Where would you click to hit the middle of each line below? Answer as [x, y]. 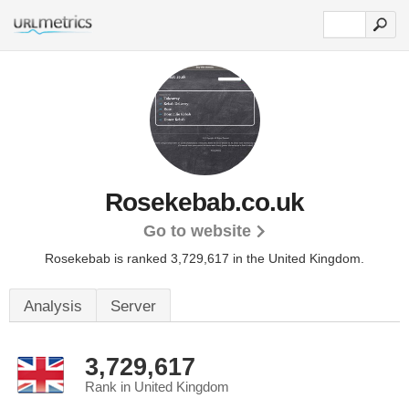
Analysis [53, 306]
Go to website [197, 231]
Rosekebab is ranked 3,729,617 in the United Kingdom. [204, 258]
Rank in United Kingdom [157, 387]
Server [133, 306]
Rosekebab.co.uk [204, 202]
